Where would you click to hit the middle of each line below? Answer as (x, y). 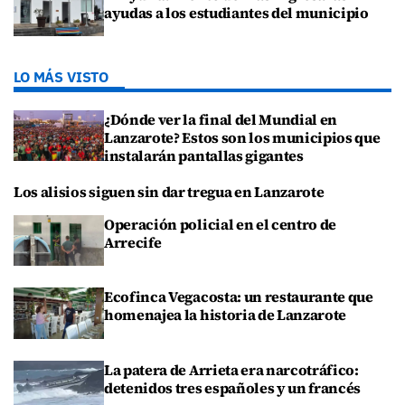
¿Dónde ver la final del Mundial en (221, 119)
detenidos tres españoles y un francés (233, 387)
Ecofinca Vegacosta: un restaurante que (239, 297)
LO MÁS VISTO (61, 76)
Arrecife (133, 242)
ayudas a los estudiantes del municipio (236, 12)
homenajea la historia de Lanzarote (226, 315)
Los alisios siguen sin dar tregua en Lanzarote (169, 192)
